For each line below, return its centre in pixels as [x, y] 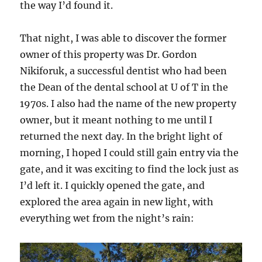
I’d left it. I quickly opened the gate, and [113, 185]
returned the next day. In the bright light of [121, 136]
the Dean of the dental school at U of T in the [124, 87]
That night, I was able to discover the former [123, 38]
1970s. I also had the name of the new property [128, 103]
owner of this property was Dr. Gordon [109, 54]
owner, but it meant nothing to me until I [116, 120]
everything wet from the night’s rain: [107, 218]
